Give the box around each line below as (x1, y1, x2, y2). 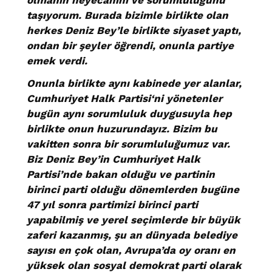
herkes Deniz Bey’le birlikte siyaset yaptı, (27, 24, 241, 37)
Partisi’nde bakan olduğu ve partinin (27, 168, 215, 181)
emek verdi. (27, 55, 87, 67)
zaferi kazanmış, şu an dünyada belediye (27, 229, 237, 242)
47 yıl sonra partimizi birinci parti (27, 199, 198, 211)
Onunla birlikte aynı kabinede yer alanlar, (27, 77, 242, 90)
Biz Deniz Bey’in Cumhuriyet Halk (27, 153, 200, 166)
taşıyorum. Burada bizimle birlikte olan (27, 9, 228, 22)
